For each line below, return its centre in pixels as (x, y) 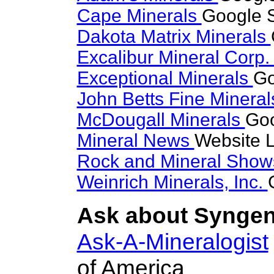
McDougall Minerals (161, 120)
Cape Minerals (139, 16)
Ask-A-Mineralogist (172, 242)
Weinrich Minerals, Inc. (172, 182)
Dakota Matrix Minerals (174, 36)
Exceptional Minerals (165, 78)
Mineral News (135, 140)
